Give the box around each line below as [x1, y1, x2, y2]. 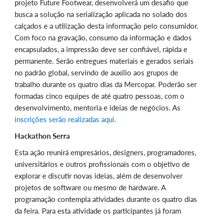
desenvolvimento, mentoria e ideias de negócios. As [15, 103, 181, 112]
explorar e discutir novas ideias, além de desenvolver [15, 171, 182, 181]
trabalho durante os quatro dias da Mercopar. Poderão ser [15, 80, 197, 89]
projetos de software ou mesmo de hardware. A [15, 183, 165, 192]
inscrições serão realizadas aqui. [15, 115, 116, 124]
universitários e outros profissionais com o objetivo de [15, 160, 190, 169]
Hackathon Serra [15, 131, 70, 141]
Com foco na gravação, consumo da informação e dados [15, 33, 192, 42]
